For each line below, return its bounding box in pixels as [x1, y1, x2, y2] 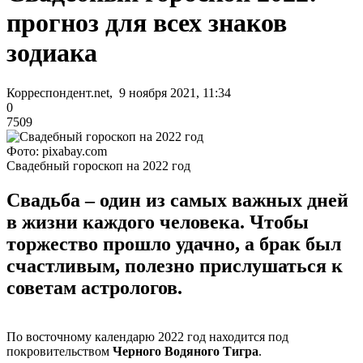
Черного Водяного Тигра [113, 344, 258, 358]
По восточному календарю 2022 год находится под [6, 329, 288, 344]
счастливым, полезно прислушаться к [6, 254, 343, 276]
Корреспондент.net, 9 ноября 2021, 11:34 [6, 85, 231, 100]
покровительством [6, 344, 113, 358]
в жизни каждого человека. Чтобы [6, 211, 309, 233]
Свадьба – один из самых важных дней [6, 189, 348, 211]
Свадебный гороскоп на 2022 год [6, 158, 190, 173]
